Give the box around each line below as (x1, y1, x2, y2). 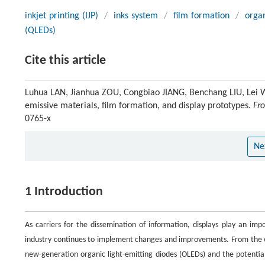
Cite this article (25, 54, 106, 67)
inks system (113, 11, 158, 21)
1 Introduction (25, 185, 103, 199)
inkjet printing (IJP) (25, 11, 98, 21)
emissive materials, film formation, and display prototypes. (25, 101, 253, 111)
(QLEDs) (25, 26, 56, 35)
